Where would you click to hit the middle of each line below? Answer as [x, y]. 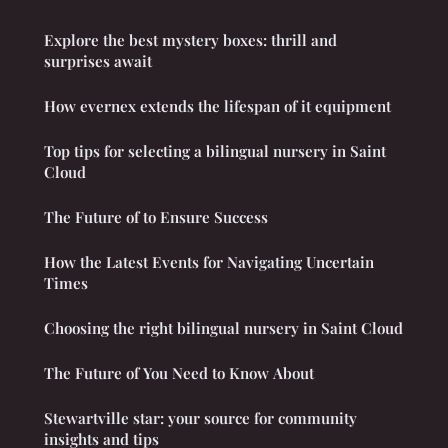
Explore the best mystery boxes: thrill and [190, 39]
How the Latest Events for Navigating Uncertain [209, 261]
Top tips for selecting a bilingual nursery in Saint [215, 150]
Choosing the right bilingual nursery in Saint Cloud [223, 327]
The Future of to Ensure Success [156, 216]
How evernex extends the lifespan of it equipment [217, 105]
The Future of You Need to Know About [179, 372]
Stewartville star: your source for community [200, 417]
